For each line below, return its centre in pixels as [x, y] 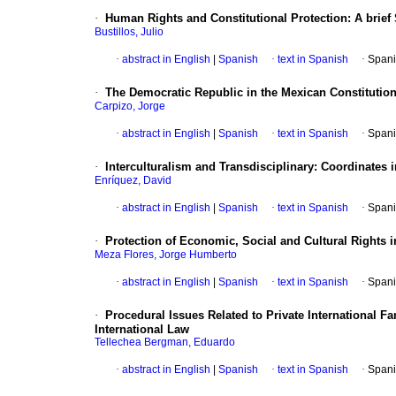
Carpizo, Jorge [130, 107]
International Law [142, 330]
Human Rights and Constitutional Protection [226, 19]
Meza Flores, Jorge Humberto [166, 255]
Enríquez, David [133, 181]
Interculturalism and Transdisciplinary [209, 167]
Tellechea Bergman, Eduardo [165, 343]
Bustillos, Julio [129, 32]
